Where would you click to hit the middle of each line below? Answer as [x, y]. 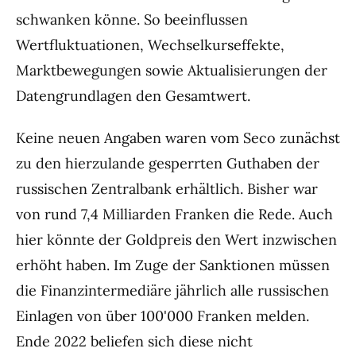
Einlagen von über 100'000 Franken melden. [163, 315]
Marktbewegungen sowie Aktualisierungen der [172, 71]
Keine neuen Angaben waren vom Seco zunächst [178, 137]
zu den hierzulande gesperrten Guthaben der [168, 163]
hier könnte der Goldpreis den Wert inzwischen [176, 239]
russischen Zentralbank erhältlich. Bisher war [167, 188]
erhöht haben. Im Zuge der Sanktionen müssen [173, 265]
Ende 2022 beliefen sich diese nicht [134, 341]
